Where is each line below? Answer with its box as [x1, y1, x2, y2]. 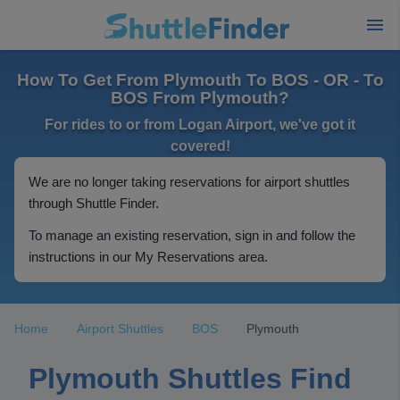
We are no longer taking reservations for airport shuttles [29, 174, 350, 189]
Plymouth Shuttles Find [29, 362, 352, 395]
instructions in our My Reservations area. [29, 249, 268, 264]
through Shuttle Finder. [29, 196, 159, 211]
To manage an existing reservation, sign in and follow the [29, 228, 355, 243]
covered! [170, 138, 230, 154]
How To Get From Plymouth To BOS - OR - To [16, 71, 384, 89]
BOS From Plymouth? [111, 88, 289, 107]
